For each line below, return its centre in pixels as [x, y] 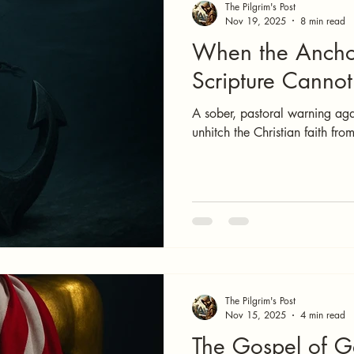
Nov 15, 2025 [256, 315]
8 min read [323, 21]
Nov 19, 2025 [256, 21]
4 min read [323, 315]
